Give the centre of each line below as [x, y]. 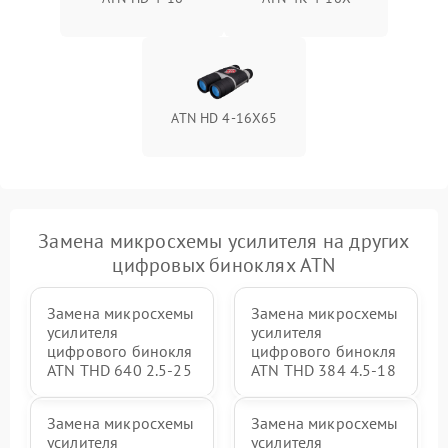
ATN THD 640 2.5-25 [119, 370]
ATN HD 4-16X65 [224, 118]
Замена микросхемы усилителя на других [224, 241]
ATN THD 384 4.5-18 [323, 370]
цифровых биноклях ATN [224, 265]
